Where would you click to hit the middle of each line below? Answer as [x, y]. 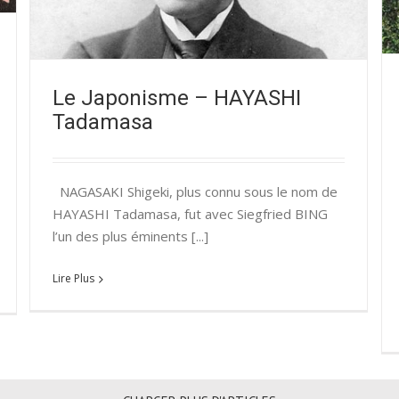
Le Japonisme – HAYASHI [177, 98]
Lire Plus [73, 279]
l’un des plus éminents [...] [130, 236]
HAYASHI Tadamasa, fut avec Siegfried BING [190, 214]
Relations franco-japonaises [245, 12]
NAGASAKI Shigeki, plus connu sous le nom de [195, 192]
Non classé [142, 12]
